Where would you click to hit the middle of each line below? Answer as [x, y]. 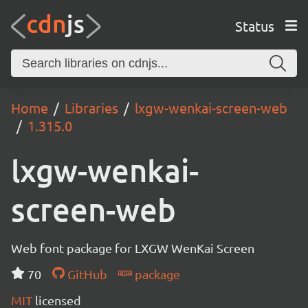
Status [254, 25]
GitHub [86, 274]
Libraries [91, 108]
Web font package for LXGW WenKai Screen [133, 248]
